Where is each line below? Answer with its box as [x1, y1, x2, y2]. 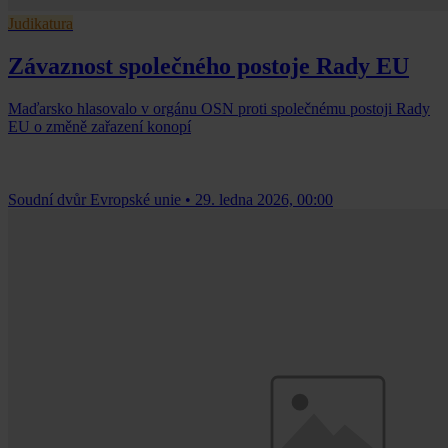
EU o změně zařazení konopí [8, 118, 191, 136]
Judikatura [8, 15, 73, 33]
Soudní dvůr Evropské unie [8, 191, 181, 209]
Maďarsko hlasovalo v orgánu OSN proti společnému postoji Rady [8, 100, 430, 118]
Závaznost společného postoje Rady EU [8, 53, 409, 80]
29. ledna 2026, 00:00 [195, 191, 333, 209]
